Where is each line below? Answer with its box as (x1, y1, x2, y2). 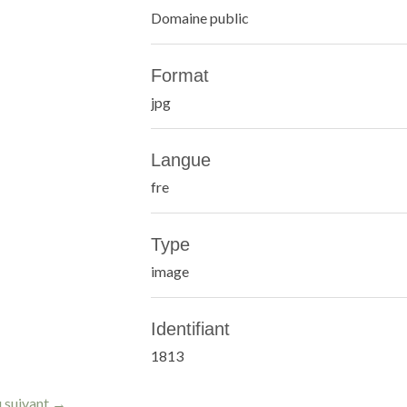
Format (150, 65, 209, 85)
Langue (150, 150, 211, 170)
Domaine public (150, 9, 249, 26)
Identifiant (150, 319, 230, 339)
